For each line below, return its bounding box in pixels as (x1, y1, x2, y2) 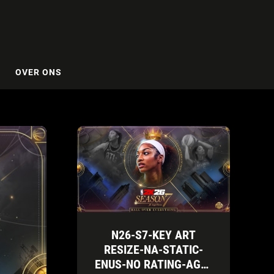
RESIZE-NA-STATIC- (104, 242, 203, 257)
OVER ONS (15, 67, 62, 77)
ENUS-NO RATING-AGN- (95, 256, 212, 272)
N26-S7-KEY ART (111, 227, 196, 242)
